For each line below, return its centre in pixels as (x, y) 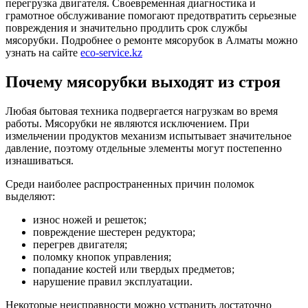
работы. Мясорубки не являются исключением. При (128, 123)
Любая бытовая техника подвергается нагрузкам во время (142, 111)
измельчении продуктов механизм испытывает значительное (148, 135)
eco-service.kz (111, 52)
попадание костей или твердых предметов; (134, 269)
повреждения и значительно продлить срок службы (126, 27)
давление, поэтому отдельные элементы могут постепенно (144, 148)
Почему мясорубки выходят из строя (143, 81)
